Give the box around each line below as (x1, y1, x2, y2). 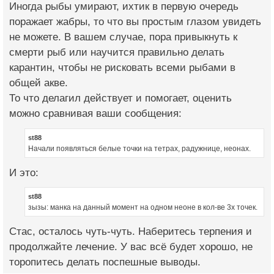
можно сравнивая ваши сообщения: (9, 107, 182, 119)
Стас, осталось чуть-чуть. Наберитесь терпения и (9, 226, 252, 238)
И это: (9, 166, 39, 179)
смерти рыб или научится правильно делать (9, 46, 224, 58)
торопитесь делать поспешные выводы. (9, 256, 201, 268)
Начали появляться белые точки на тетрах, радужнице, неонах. (28, 144, 251, 153)
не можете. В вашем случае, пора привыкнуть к (9, 31, 237, 43)
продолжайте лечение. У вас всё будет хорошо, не (9, 241, 253, 253)
